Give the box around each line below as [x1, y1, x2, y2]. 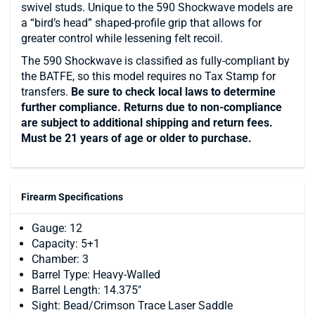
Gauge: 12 [32, 221, 82, 236]
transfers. [21, 85, 71, 99]
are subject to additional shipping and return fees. [21, 116, 273, 130]
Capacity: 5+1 [32, 237, 100, 251]
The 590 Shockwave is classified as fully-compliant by [21, 54, 290, 68]
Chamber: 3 [32, 252, 89, 266]
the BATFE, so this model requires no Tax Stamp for [21, 70, 276, 84]
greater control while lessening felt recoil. [21, 32, 223, 46]
